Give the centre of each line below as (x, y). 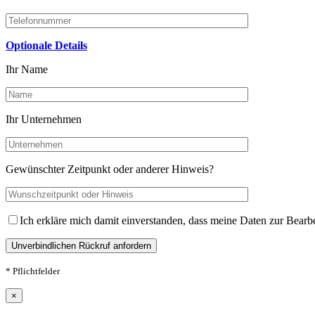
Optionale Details (46, 46)
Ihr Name (27, 70)
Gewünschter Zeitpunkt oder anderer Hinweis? (110, 169)
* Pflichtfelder (33, 271)
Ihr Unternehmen (44, 120)
